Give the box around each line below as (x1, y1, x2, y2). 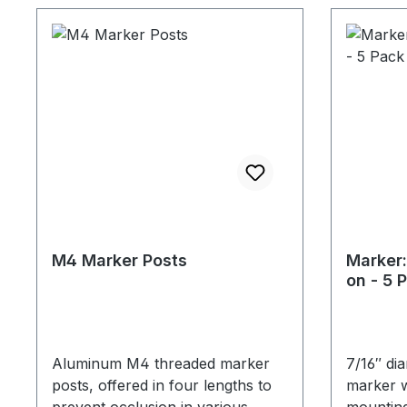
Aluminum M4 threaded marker (52, 353, 270, 372)
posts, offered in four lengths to (52, 375, 272, 394)
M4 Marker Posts (52, 250, 187, 270)
